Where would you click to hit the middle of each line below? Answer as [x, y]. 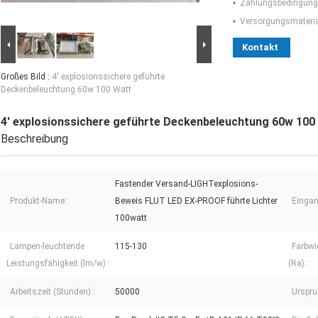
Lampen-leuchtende [47, 247]
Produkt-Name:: [39, 201]
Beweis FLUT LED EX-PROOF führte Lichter [196, 201]
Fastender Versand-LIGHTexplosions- [186, 184]
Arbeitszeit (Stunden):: [53, 292]
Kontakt [260, 48]
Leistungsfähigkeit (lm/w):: [58, 264]
